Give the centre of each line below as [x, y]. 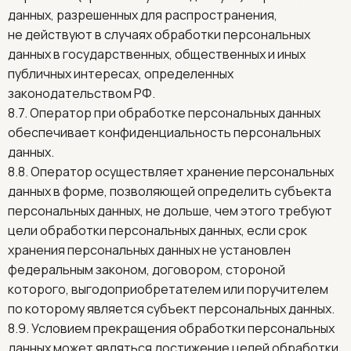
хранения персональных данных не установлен [149, 250]
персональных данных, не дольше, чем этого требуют [170, 211]
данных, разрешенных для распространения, [143, 15]
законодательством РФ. [81, 93]
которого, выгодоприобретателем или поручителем [168, 289]
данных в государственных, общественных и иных [157, 54]
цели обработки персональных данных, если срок [157, 230]
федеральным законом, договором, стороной [147, 270]
